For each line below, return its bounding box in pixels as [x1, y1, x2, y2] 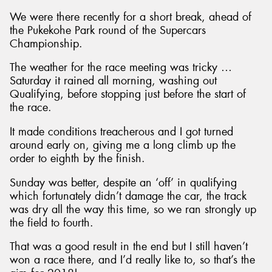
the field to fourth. [10, 215, 93, 230]
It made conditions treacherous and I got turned [10, 124, 233, 140]
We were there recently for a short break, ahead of [10, 9, 251, 24]
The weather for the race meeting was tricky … [10, 60, 232, 75]
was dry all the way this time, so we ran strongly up [10, 202, 256, 217]
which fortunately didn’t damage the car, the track [10, 188, 246, 203]
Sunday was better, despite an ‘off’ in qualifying [10, 175, 237, 190]
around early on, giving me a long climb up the [10, 138, 236, 153]
